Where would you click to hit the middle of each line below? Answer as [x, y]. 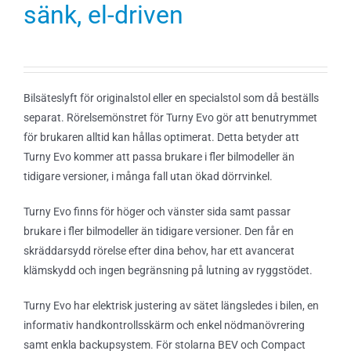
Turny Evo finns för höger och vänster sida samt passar [157, 212]
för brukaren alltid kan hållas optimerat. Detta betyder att [161, 137]
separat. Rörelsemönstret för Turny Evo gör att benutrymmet [170, 118]
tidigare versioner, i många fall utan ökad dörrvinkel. [148, 176]
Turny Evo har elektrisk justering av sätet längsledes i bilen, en [171, 306]
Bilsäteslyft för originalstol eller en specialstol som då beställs [171, 98]
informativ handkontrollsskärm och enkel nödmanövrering [164, 325]
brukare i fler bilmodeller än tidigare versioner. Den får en [159, 231]
